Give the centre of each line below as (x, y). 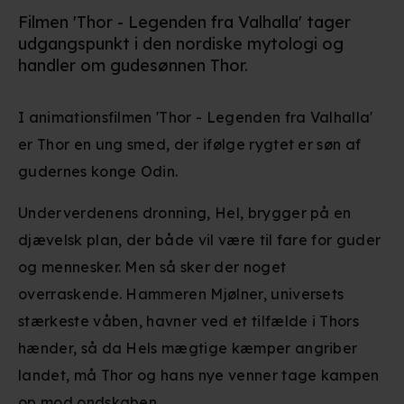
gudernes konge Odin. (98, 171)
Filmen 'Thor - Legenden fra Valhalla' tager (184, 22)
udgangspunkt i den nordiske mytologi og (181, 44)
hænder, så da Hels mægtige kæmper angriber (188, 348)
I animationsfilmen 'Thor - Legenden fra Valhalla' (196, 117)
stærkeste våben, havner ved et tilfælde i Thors (189, 321)
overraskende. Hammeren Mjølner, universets (181, 294)
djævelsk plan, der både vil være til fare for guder (200, 240)
